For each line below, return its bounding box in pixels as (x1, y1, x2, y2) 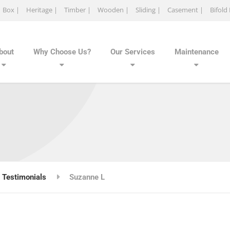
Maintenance (175, 47, 219, 56)
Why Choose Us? (33, 47, 91, 56)
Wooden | (98, 5, 129, 14)
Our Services (110, 47, 155, 56)
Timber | (64, 5, 91, 14)
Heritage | (26, 5, 57, 14)
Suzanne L (69, 172, 105, 182)
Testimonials (2, 172, 46, 182)
